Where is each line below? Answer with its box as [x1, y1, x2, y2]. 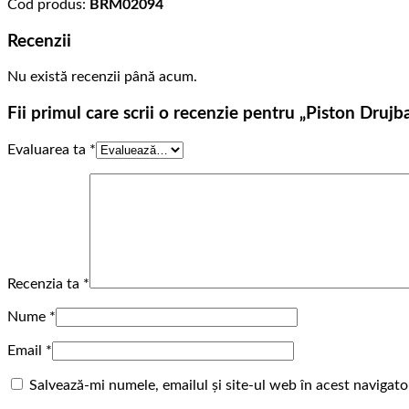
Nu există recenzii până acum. [7, 69, 197, 85]
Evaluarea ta [7, 142, 89, 157]
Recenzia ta [7, 276, 83, 291]
